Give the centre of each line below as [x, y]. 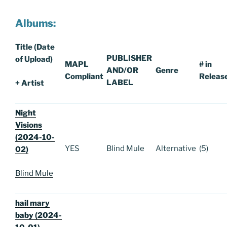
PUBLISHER [129, 59]
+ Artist [30, 83]
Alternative [176, 149]
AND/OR [122, 71]
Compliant [84, 77]
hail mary [32, 203]
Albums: [35, 24]
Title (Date [35, 47]
